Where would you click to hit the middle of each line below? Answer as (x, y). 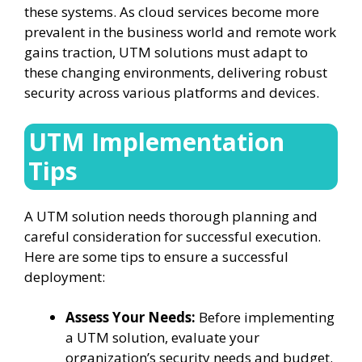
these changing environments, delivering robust (176, 72)
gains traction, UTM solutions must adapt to (166, 52)
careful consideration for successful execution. (173, 236)
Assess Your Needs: (130, 317)
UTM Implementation (156, 141)
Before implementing (265, 317)
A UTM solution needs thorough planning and (171, 216)
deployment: (65, 276)
